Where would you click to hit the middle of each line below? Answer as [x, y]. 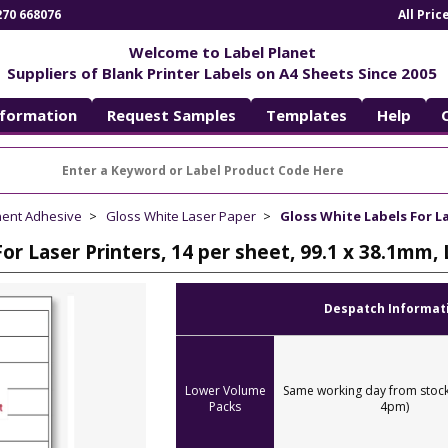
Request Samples [171, 115]
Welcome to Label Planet [222, 51]
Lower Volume [225, 390]
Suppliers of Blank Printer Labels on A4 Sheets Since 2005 [222, 72]
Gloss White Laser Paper [181, 216]
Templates [306, 115]
